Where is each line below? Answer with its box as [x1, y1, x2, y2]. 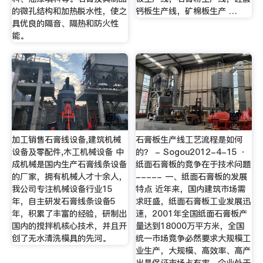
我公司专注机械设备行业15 [11, 183, 113, 195]
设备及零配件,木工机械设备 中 [11, 146, 124, 158]
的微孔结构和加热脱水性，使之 [11, 5, 127, 17]
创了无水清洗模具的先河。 [11, 232, 110, 244]
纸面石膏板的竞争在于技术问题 [136, 159, 251, 170]
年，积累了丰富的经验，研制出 [11, 208, 127, 220]
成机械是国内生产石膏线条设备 [11, 159, 127, 170]
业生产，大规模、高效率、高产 [136, 245, 251, 257]
